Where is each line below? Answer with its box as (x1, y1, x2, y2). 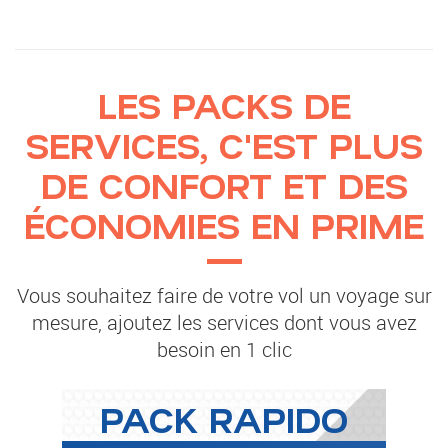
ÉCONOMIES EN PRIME (24, 199, 424, 248)
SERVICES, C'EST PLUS (25, 119, 423, 168)
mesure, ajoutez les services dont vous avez (31, 308, 417, 336)
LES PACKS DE (97, 79, 351, 128)
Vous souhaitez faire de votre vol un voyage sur (16, 281, 432, 309)
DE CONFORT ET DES (40, 159, 408, 208)
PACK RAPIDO (100, 393, 348, 442)
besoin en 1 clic (156, 335, 292, 363)
